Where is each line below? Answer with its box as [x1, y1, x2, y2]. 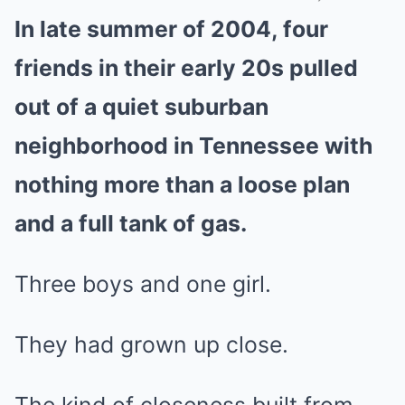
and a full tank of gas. [14, 210, 247, 238]
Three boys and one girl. [14, 270, 271, 298]
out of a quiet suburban [14, 93, 268, 121]
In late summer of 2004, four [14, 15, 328, 43]
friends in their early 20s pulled [14, 54, 358, 82]
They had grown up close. [14, 331, 288, 359]
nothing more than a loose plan [14, 171, 350, 199]
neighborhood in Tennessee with [14, 132, 372, 160]
